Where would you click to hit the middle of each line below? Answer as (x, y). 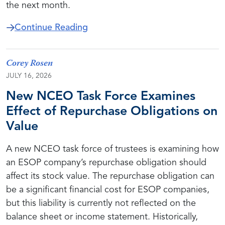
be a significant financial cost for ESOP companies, (108, 190)
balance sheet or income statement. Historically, (102, 217)
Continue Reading (51, 28)
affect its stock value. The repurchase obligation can (110, 176)
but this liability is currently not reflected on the (101, 203)
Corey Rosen (29, 64)
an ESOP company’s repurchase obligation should (106, 163)
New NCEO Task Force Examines (101, 97)
